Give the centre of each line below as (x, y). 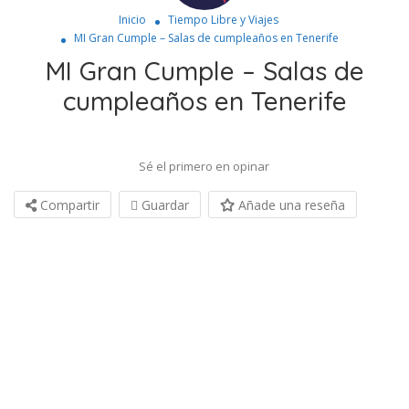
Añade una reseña (290, 204)
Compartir (68, 204)
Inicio (132, 19)
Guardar (163, 204)
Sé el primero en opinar (204, 166)
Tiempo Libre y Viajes (223, 19)
